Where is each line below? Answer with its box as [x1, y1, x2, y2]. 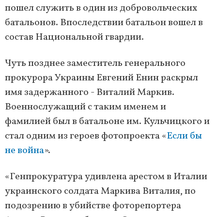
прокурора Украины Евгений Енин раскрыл [5, 71, 198, 85]
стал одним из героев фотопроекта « [5, 129, 167, 143]
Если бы [167, 129, 202, 143]
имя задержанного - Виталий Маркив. [5, 86, 174, 100]
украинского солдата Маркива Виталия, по [5, 185, 196, 199]
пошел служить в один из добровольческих [5, 1, 197, 15]
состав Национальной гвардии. [5, 31, 144, 45]
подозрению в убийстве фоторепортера [5, 199, 181, 213]
